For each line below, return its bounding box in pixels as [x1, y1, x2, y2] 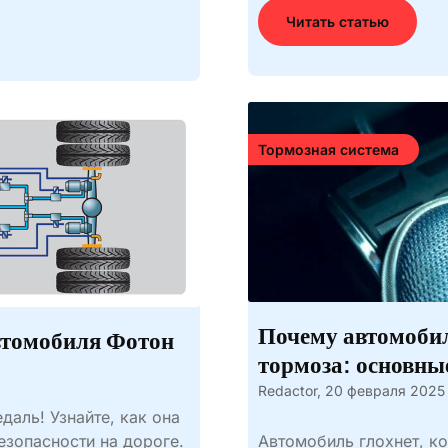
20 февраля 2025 [324, 382, 445, 399]
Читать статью [285, 13, 389, 30]
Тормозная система [257, 141, 399, 158]
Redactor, [257, 382, 321, 399]
